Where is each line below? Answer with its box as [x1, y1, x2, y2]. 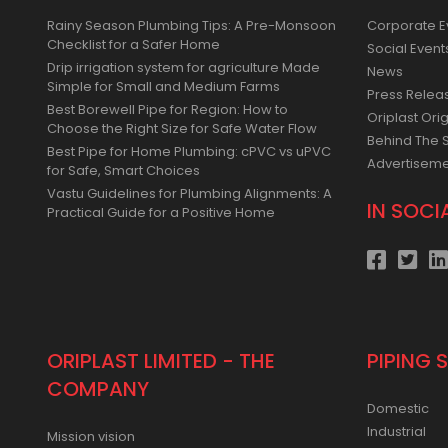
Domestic [367, 399, 429, 419]
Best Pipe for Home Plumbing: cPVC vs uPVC [47, 142, 331, 162]
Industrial [367, 422, 426, 442]
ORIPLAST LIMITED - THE [47, 347, 275, 376]
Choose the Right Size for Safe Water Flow [47, 119, 317, 139]
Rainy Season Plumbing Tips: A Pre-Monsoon [47, 16, 336, 36]
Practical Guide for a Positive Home [47, 203, 275, 223]
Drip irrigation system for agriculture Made [47, 58, 320, 78]
